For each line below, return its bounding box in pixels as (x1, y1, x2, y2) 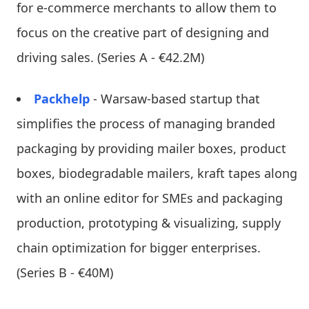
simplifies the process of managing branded (17, 114, 275, 132)
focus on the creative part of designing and (17, 23, 269, 41)
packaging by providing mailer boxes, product (17, 139, 286, 157)
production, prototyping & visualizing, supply (17, 214, 281, 231)
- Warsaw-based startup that (90, 90, 260, 107)
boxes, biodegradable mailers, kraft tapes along (17, 164, 297, 181)
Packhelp (34, 90, 90, 107)
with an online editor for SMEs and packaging (17, 189, 283, 206)
